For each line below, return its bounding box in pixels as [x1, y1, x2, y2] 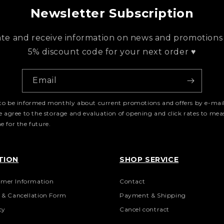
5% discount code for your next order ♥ [27, 47, 196, 57]
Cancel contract [119, 205, 169, 213]
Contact [119, 177, 145, 185]
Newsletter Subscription [30, 6, 194, 21]
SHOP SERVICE [119, 155, 179, 164]
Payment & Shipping [119, 191, 186, 199]
